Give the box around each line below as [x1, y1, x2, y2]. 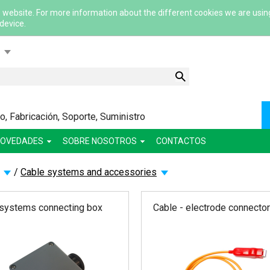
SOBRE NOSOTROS [63, 136, 137, 146]
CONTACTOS [156, 136, 206, 146]
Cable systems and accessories [20, 166, 157, 178]
